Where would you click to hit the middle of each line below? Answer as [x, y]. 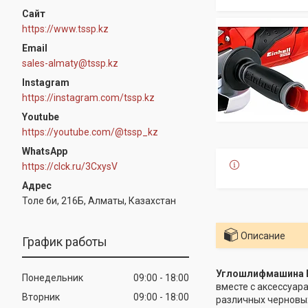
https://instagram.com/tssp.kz [88, 97]
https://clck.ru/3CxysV [70, 166]
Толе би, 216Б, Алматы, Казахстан [99, 200]
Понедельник [53, 277]
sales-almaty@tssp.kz [70, 63]
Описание [263, 236]
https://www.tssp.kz [65, 29]
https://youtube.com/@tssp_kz [90, 132]
